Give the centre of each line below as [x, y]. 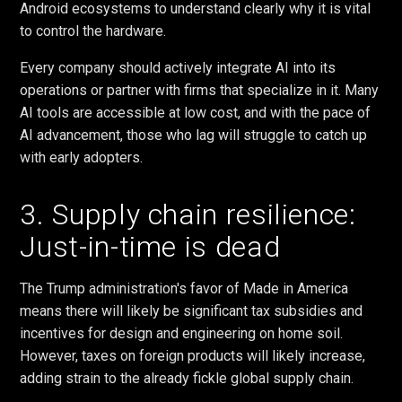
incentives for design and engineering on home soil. [182, 334]
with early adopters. [82, 157]
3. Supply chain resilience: [188, 215]
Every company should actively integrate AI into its [178, 67]
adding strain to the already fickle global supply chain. [187, 379]
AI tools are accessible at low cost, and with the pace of [196, 112]
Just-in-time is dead [150, 247]
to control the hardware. [93, 31]
